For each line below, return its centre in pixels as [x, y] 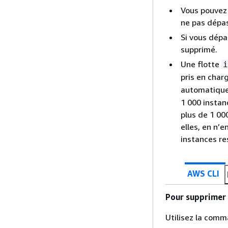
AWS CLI [203, 173]
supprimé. [199, 49]
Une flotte [201, 64]
